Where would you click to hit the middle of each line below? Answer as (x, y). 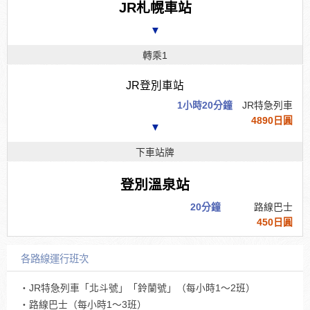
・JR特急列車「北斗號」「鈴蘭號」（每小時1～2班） (137, 288)
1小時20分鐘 (205, 105)
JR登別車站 (155, 85)
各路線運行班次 (55, 258)
